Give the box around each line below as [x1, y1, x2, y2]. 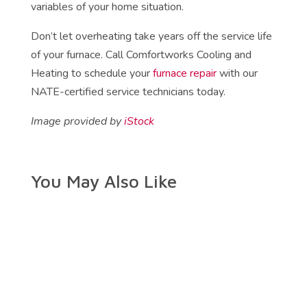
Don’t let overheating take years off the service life [30, 29, 272, 45]
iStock [123, 114, 154, 130]
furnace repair [152, 66, 217, 82]
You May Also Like [30, 171, 177, 192]
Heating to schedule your [30, 66, 153, 82]
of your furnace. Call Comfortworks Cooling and [30, 47, 251, 63]
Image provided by [30, 114, 124, 130]
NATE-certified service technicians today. [30, 84, 225, 100]
